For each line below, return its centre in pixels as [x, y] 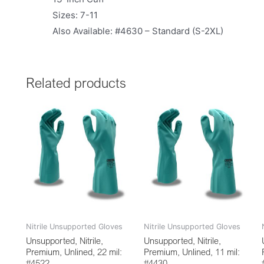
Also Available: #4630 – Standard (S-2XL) [138, 31]
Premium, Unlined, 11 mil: [192, 252]
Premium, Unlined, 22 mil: [74, 252]
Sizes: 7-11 [75, 15]
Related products [76, 82]
